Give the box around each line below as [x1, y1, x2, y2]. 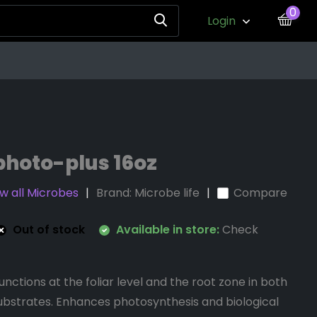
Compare [234, 185, 288, 201]
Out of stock [10, 221, 86, 238]
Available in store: [113, 221, 223, 238]
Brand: [96, 185, 135, 201]
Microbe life [134, 185, 200, 201]
